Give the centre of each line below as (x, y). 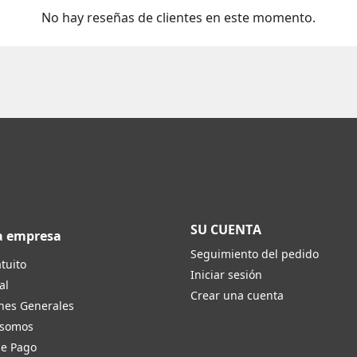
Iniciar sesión (226, 274)
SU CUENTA (226, 229)
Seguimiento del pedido (255, 253)
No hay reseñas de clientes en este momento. (178, 17)
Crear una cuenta (237, 295)
